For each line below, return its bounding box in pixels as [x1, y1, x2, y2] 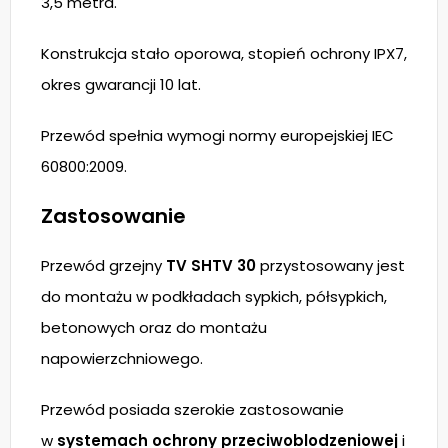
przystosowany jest [256, 255, 405, 276]
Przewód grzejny [41, 255, 166, 276]
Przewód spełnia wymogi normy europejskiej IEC [41, 125, 394, 146]
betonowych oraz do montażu [41, 317, 267, 338]
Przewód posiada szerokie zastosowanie [41, 399, 344, 420]
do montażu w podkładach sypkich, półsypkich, [41, 286, 387, 307]
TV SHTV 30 [166, 255, 256, 276]
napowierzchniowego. [41, 348, 203, 369]
